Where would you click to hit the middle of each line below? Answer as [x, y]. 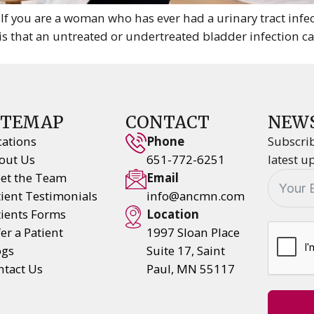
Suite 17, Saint [185, 251]
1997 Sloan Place [193, 232]
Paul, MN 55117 [190, 269]
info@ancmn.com [195, 196]
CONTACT [167, 123]
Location [172, 214]
